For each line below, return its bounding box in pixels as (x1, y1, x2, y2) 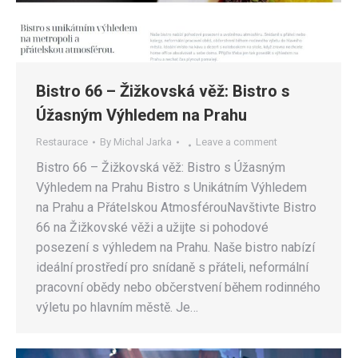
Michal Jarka (113, 135, 172, 148)
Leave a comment (196, 135, 277, 148)
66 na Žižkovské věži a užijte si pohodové (36, 219, 268, 235)
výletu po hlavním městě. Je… (36, 299, 198, 315)
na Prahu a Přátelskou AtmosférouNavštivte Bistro (36, 199, 316, 215)
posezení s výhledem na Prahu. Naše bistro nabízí (36, 239, 315, 255)
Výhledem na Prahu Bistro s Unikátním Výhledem (36, 179, 307, 195)
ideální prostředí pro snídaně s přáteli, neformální (36, 259, 308, 275)
